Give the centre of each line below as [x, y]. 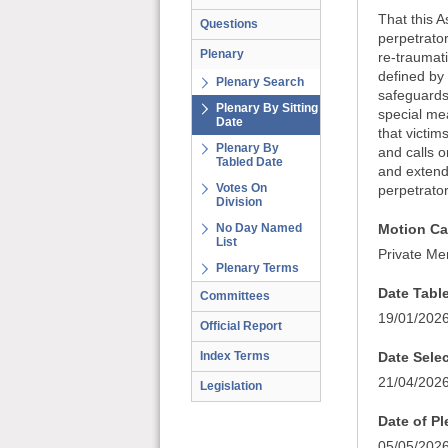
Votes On [241, 188]
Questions [229, 24]
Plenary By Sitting [267, 108]
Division [239, 202]
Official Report [241, 326]
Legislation [231, 386]
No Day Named [259, 228]
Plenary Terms [257, 268]
